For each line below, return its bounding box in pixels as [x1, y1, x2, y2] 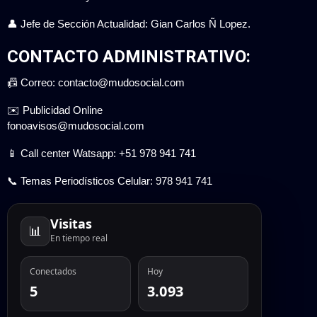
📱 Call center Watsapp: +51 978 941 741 [7, 146, 196, 159]
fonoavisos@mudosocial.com [7, 119, 144, 132]
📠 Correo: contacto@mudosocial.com [7, 76, 185, 88]
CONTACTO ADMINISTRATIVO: [7, 46, 250, 67]
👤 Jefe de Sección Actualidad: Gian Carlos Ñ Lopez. [7, 17, 250, 30]
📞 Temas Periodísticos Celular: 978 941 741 [7, 174, 212, 187]
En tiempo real [50, 232, 108, 245]
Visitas [50, 215, 92, 233]
